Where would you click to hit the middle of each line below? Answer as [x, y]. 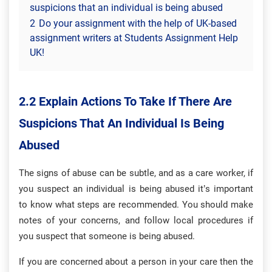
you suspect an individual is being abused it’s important [136, 189]
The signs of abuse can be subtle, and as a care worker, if [136, 173]
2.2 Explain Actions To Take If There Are [125, 101]
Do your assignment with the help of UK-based [138, 23]
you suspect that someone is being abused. [107, 236]
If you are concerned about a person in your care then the [136, 262]
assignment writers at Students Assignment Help [134, 38]
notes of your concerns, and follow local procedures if [136, 220]
